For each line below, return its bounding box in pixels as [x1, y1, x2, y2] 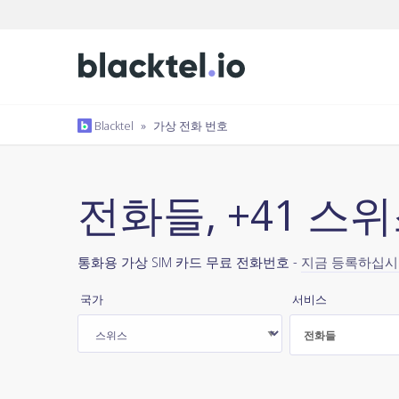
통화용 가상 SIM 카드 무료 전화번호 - [77, 253, 301, 271]
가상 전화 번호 [153, 118, 228, 134]
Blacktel [92, 118, 134, 134]
